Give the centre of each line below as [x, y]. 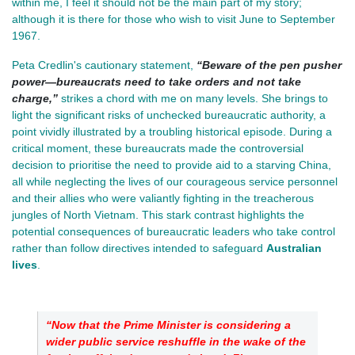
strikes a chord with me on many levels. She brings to [195, 98]
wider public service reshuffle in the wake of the [176, 341]
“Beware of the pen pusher [269, 65]
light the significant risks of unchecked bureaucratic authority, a [169, 115]
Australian [294, 248]
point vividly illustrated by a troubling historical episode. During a [172, 131]
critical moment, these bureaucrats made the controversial [158, 148]
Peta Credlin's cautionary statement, [104, 65]
